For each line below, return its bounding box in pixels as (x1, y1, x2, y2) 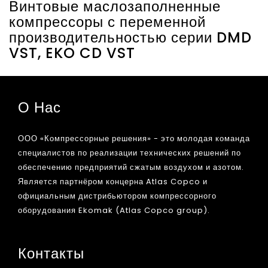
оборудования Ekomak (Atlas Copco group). (18, 204, 212, 216)
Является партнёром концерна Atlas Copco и (18, 175, 208, 187)
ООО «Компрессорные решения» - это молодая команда (18, 132, 250, 144)
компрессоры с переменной (9, 11, 206, 32)
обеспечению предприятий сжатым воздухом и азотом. (18, 161, 244, 173)
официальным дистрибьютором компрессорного (18, 190, 217, 202)
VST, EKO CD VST (9, 42, 135, 63)
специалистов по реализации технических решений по (18, 147, 241, 159)
